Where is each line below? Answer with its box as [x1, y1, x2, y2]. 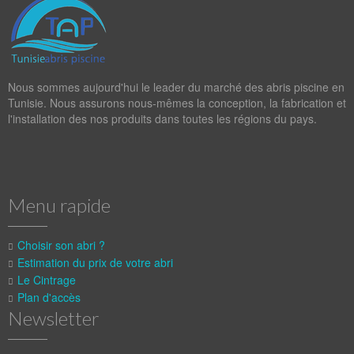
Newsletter [8, 307, 100, 330]
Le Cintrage [17, 272, 76, 288]
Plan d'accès [17, 289, 81, 305]
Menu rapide [8, 194, 111, 217]
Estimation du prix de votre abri [17, 254, 173, 270]
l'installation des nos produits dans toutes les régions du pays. [8, 111, 320, 126]
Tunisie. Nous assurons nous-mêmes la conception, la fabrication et [8, 95, 346, 111]
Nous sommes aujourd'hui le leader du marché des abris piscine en [8, 79, 345, 95]
